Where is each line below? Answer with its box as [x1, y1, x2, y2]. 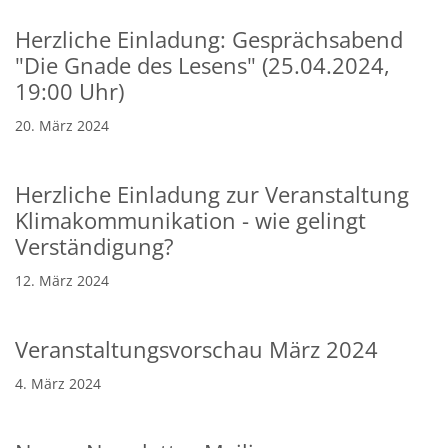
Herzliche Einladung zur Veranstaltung [15, 179, 409, 209]
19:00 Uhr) [15, 76, 124, 106]
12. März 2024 [15, 270, 109, 290]
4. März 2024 [15, 373, 101, 393]
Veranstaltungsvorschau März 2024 [15, 334, 378, 364]
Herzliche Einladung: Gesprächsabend [15, 24, 403, 54]
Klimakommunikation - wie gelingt [15, 205, 366, 235]
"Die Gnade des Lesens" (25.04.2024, [15, 50, 390, 80]
